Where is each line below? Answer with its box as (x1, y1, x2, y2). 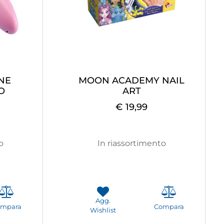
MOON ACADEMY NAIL (78, 74, 184, 86)
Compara (154, 202, 184, 210)
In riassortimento (97, 138, 166, 148)
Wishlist (90, 205, 116, 214)
